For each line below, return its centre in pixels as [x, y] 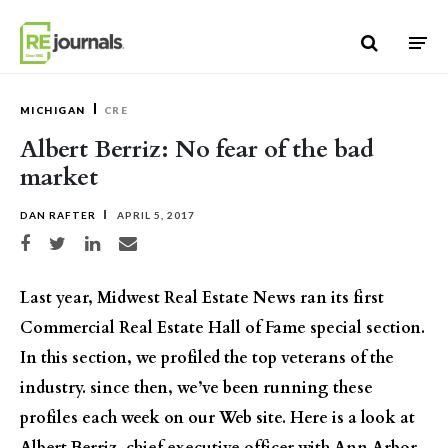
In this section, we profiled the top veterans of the [207, 358]
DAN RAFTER [58, 215]
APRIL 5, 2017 [154, 215]
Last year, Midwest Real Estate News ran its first [202, 298]
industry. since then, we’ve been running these [196, 388]
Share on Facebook [57, 240]
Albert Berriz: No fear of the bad [197, 149]
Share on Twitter [82, 240]
